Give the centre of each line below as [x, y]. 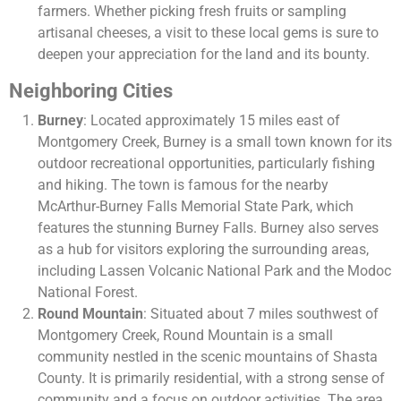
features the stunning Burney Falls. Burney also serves [208, 228]
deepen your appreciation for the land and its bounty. [204, 55]
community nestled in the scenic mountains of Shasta [208, 357]
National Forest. [88, 293]
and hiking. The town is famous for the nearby [183, 185]
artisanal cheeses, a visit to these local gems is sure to [208, 33]
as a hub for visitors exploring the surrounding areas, [203, 250]
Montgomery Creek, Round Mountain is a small [185, 336]
